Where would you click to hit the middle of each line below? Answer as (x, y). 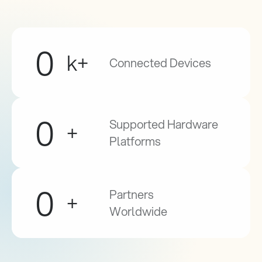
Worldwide (138, 211)
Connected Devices (160, 63)
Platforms (135, 141)
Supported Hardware (164, 124)
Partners (132, 194)
